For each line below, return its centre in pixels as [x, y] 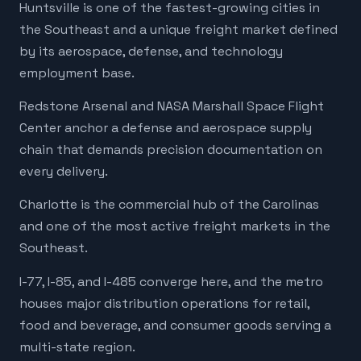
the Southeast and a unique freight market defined [178, 29]
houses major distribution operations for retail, [164, 303]
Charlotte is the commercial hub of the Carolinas [169, 205]
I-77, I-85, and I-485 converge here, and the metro [171, 281]
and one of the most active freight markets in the [175, 226]
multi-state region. [77, 346]
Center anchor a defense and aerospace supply [166, 127]
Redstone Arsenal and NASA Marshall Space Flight [172, 106]
